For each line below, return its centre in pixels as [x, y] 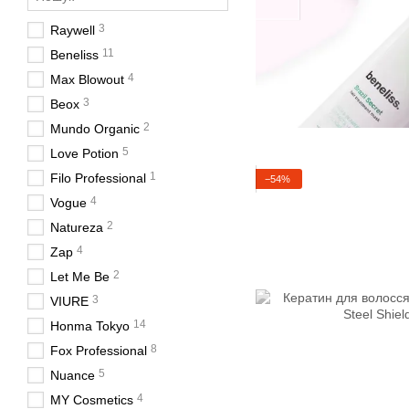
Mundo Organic [95, 129]
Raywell [73, 30]
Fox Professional [99, 351]
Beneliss [74, 55]
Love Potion [84, 153]
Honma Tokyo [90, 326]
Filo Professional [98, 178]
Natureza [77, 227]
